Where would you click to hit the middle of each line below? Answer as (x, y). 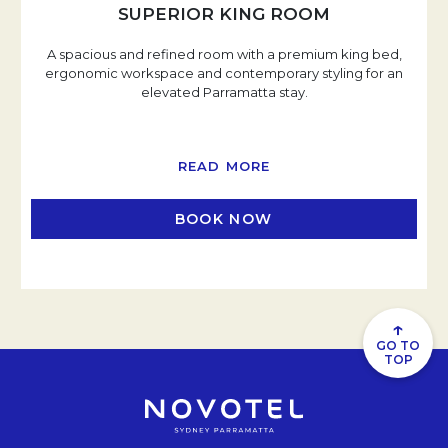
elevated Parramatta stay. (224, 92)
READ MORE (224, 166)
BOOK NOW (223, 218)
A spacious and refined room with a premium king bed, (224, 54)
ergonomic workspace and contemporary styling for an (224, 73)
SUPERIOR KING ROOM (224, 14)
